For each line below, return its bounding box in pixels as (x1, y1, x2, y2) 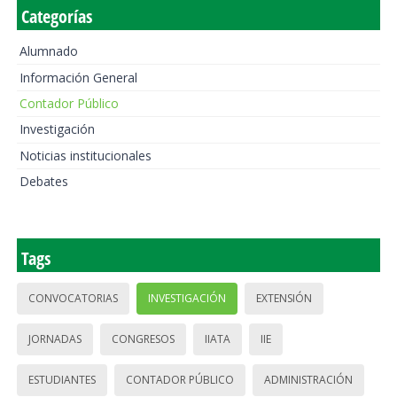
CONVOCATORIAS (27, 291, 118, 307)
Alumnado (19, 43, 78, 60)
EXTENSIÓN (255, 291, 312, 307)
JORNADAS (27, 331, 82, 347)
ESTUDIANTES (27, 372, 96, 388)
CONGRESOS (111, 331, 175, 347)
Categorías (20, 4, 92, 28)
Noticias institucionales (19, 146, 152, 164)
